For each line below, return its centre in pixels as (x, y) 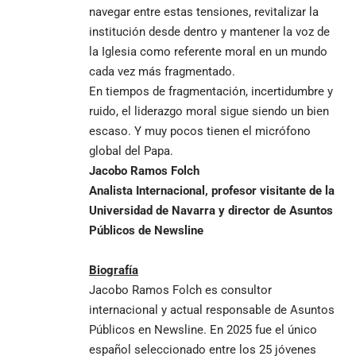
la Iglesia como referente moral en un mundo (208, 51)
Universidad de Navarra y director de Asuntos (211, 210)
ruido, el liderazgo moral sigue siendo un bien (209, 111)
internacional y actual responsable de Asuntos (212, 310)
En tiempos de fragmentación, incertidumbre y (211, 91)
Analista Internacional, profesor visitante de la (212, 190)
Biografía (114, 270)
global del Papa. (131, 151)
